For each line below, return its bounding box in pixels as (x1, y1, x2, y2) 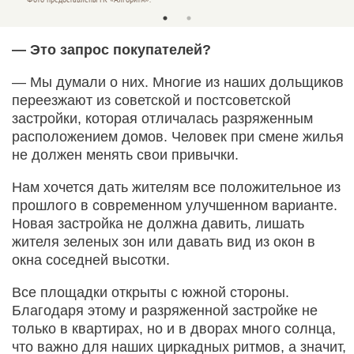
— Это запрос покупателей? (12, 42, 211, 58)
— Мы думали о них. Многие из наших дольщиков (12, 74, 344, 91)
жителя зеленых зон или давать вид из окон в (12, 234, 315, 250)
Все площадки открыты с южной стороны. (12, 284, 289, 301)
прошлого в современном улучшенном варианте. (12, 198, 337, 214)
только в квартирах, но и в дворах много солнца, (12, 321, 336, 337)
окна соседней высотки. (12, 252, 170, 269)
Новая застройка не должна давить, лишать (12, 216, 304, 232)
